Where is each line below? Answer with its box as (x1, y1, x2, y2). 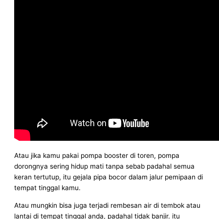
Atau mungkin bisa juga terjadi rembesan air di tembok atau (14, 201, 201, 210)
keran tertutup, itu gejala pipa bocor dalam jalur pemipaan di (14, 173, 203, 181)
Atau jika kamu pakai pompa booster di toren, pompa (14, 152, 180, 160)
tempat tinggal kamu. (14, 184, 81, 192)
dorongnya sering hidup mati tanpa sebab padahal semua (14, 162, 195, 171)
